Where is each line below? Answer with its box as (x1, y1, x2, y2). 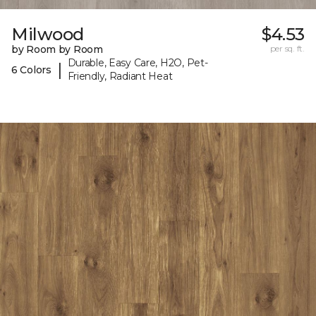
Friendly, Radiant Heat (67, 70, 173, 83)
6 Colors (11, 63, 51, 76)
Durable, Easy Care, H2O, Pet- (67, 56, 208, 70)
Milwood (11, 24, 84, 45)
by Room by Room (11, 43, 103, 56)
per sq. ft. (269, 43, 305, 54)
